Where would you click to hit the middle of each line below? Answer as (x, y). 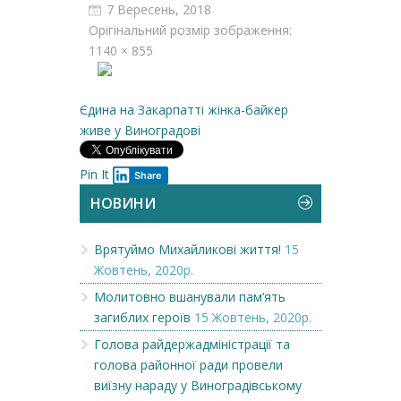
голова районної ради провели (188, 365)
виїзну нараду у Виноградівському (198, 385)
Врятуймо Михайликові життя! (188, 249)
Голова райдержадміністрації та (192, 344)
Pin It (94, 174)
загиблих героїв (142, 317)
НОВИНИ (123, 203)
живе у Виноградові (140, 130)
